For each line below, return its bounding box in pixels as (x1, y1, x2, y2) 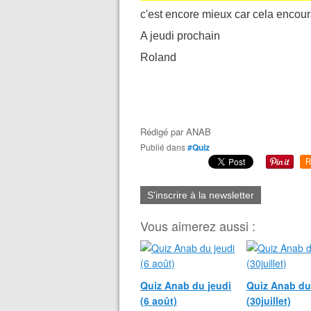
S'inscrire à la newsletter (147, 190, 254, 201)
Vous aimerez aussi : (140, 217, 255, 235)
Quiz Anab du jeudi (140, 278, 231, 292)
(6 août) (140, 294, 177, 308)
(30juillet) (246, 294, 291, 308)
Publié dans (146, 141, 185, 153)
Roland (140, 51, 176, 63)
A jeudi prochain (140, 30, 220, 42)
